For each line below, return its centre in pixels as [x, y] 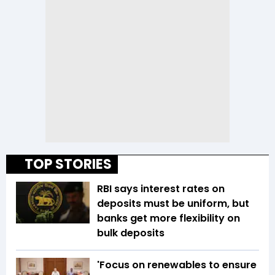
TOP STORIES [68, 165]
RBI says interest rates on [161, 189]
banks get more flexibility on [168, 219]
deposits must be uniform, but [173, 204]
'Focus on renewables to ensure [177, 265]
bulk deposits [131, 233]
